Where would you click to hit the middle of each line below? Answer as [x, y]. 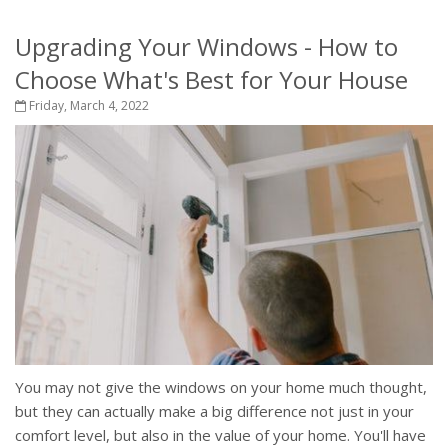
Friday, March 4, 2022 [87, 106]
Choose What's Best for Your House [211, 80]
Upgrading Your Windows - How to [206, 47]
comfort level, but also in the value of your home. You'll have [220, 434]
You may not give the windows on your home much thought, [221, 386]
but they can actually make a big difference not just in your [214, 410]
